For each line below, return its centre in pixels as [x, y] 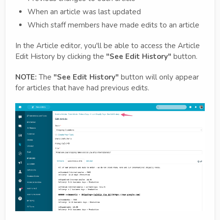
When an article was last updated [84, 12]
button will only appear [159, 77]
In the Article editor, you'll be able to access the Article [108, 46]
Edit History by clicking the [61, 56]
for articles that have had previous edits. [82, 88]
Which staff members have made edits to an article [113, 25]
